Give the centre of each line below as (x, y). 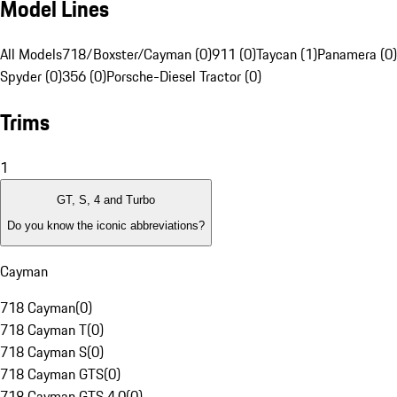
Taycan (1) (287, 54)
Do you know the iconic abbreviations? (106, 225)
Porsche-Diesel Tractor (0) (184, 77)
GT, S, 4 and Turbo (106, 200)
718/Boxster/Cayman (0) (137, 54)
